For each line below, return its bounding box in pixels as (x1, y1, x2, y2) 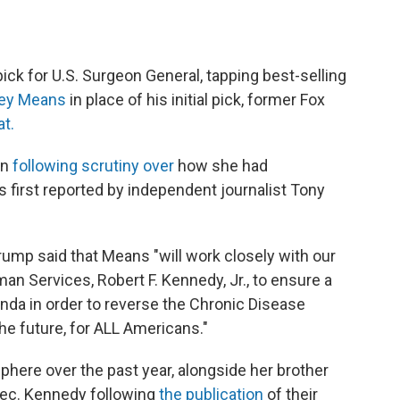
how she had (174, 156, 268, 175)
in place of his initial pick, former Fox (66, 90, 325, 109)
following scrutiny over (12, 156, 174, 175)
